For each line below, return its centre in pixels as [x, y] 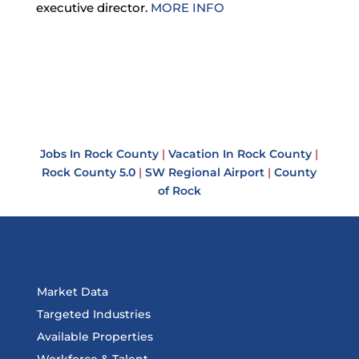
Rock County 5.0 [89, 172]
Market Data [72, 292]
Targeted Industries [93, 314]
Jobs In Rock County [100, 154]
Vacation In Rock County [240, 154]
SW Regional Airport [205, 172]
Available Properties [95, 337]
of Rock [179, 191]
